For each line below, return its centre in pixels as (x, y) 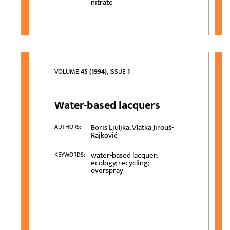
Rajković (104, 136)
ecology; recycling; (120, 163)
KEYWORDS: (70, 155)
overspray (107, 171)
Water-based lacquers (108, 106)
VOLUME (68, 72)
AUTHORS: (68, 127)
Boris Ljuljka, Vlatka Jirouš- (132, 128)
